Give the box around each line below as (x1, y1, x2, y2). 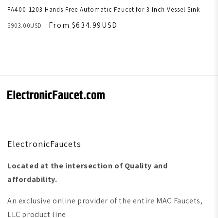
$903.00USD (7, 21, 42, 30)
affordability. (7, 174, 57, 185)
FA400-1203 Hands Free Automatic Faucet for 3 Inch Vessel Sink (7, 5, 200, 14)
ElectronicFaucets (7, 138, 82, 150)
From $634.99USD (48, 20, 118, 31)
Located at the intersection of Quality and (7, 161, 168, 171)
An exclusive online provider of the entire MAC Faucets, (7, 196, 203, 206)
